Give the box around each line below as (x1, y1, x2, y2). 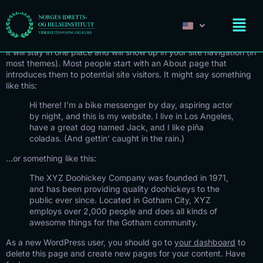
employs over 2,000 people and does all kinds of (29, 206, 217, 217)
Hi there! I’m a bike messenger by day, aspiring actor (29, 100, 232, 110)
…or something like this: (6, 153, 96, 163)
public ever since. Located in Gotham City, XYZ (29, 195, 211, 205)
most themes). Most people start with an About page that (6, 58, 227, 68)
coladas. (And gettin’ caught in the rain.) (29, 133, 184, 144)
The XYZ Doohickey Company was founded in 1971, (29, 173, 228, 183)
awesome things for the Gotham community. (29, 217, 198, 228)
